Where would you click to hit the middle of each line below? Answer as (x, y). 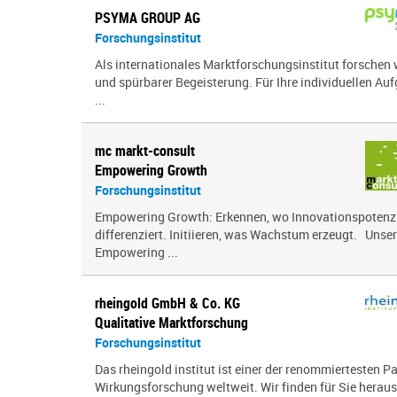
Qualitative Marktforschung (171, 323)
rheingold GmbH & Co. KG (167, 303)
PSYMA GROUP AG (148, 18)
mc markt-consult (145, 151)
